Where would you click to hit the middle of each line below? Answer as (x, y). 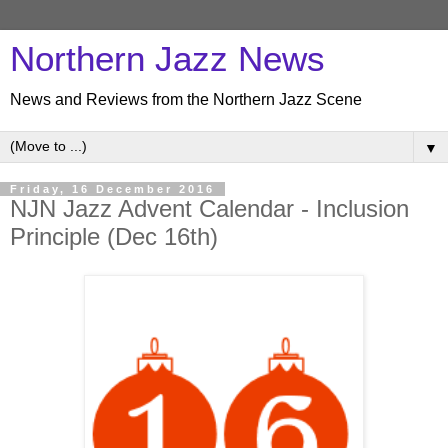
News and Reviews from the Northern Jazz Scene (186, 99)
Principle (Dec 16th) (114, 236)
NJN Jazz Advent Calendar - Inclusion (209, 208)
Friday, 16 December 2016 (112, 189)
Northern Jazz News (167, 59)
